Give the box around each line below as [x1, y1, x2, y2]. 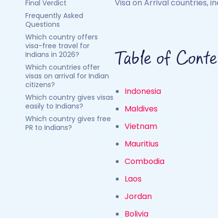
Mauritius [125, 138, 159, 149]
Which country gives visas [25, 92, 113, 102]
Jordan [125, 191, 152, 202]
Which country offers [25, 32, 98, 42]
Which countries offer [25, 62, 100, 72]
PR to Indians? [25, 123, 72, 132]
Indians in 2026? [25, 50, 79, 59]
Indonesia [125, 86, 161, 97]
